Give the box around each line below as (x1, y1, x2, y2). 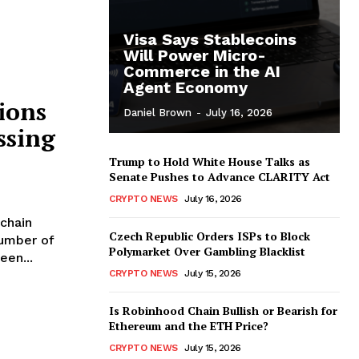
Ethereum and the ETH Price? (109, 318, 268, 334)
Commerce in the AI (123, 62, 280, 82)
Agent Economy (123, 78, 248, 98)
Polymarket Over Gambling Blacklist (109, 244, 305, 260)
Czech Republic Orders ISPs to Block (109, 228, 310, 244)
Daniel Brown (123, 107, 192, 119)
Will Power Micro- (123, 46, 266, 66)
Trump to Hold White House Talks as (109, 154, 310, 170)
